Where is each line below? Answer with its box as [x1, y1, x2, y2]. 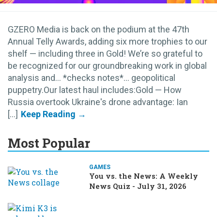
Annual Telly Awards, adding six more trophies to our [8, 36, 207, 46]
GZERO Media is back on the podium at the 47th [8, 24, 189, 34]
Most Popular [8, 134, 90, 151]
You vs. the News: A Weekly [89, 170, 198, 181]
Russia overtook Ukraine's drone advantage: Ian [8, 96, 188, 107]
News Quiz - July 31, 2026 [89, 181, 186, 191]
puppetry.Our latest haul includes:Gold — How [8, 84, 182, 95]
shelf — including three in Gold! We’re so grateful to [8, 48, 202, 59]
